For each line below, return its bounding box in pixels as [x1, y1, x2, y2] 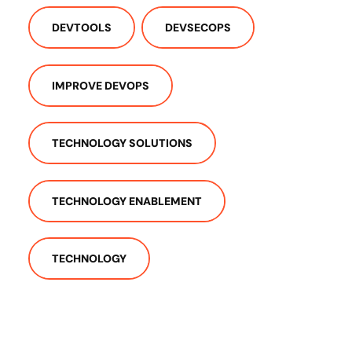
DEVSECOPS [165, 20, 231, 35]
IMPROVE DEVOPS [52, 78, 149, 93]
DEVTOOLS [52, 20, 112, 35]
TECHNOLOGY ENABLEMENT [52, 193, 202, 208]
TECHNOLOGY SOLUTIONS [52, 136, 192, 151]
